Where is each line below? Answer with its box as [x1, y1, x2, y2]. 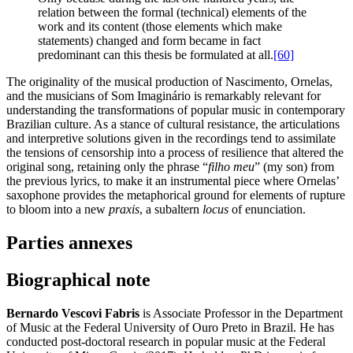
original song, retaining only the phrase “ [6, 159, 208, 173]
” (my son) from [255, 159, 334, 173]
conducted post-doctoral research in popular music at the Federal [6, 334, 325, 348]
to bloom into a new [6, 202, 109, 216]
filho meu [208, 159, 255, 173]
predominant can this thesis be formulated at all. [38, 47, 273, 61]
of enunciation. [232, 202, 306, 216]
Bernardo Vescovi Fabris [6, 306, 139, 320]
